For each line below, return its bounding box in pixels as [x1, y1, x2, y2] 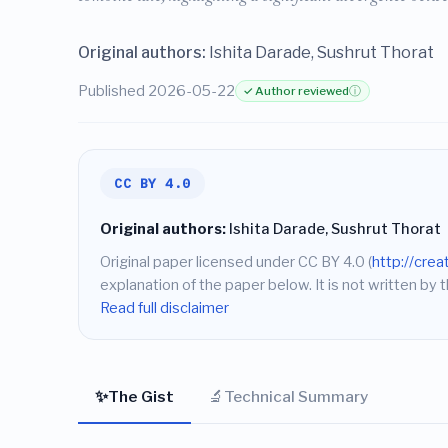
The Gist [107, 386, 174, 406]
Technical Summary [223, 386, 368, 406]
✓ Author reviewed [243, 84, 350, 99]
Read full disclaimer [99, 299, 229, 318]
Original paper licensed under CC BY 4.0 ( [99, 253, 372, 272]
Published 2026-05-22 [77, 81, 235, 100]
